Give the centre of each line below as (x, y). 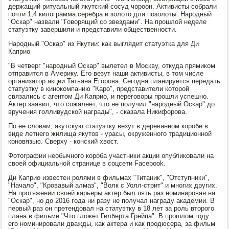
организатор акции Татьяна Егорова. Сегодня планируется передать (114, 81)
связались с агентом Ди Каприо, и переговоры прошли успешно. (109, 96)
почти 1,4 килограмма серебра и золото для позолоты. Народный (110, 14)
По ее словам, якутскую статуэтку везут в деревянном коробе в (108, 126)
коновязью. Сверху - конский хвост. (64, 141)
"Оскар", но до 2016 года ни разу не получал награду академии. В (112, 200)
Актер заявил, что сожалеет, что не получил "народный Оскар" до (112, 104)
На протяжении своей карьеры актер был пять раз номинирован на (112, 193)
